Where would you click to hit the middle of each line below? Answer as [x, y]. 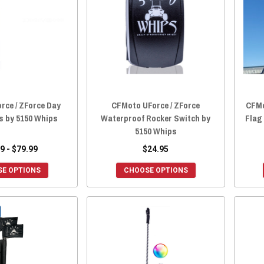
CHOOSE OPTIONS [156, 170]
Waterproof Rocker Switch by [156, 118]
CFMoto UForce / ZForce [156, 105]
